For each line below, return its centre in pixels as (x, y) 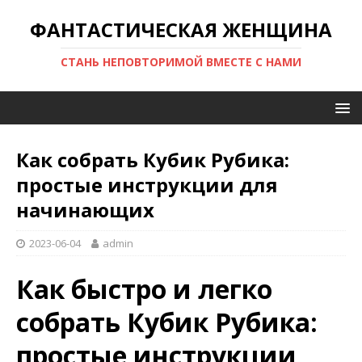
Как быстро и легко (144, 289)
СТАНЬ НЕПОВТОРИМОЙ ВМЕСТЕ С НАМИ (181, 62)
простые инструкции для (147, 185)
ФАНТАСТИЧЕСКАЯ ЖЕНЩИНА (181, 29)
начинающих (85, 210)
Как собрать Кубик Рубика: (153, 160)
